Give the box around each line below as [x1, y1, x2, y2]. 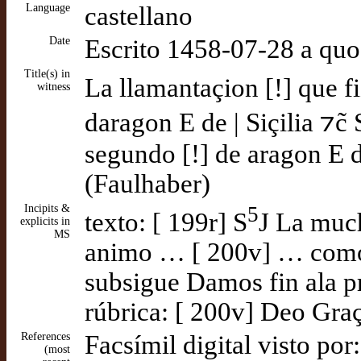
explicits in [20, 215, 70, 227]
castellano [85, 2, 193, 31]
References [21, 330, 70, 342]
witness [37, 81, 70, 93]
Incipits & [24, 202, 70, 214]
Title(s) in [24, 68, 70, 80]
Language [26, 2, 70, 14]
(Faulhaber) [85, 168, 210, 198]
